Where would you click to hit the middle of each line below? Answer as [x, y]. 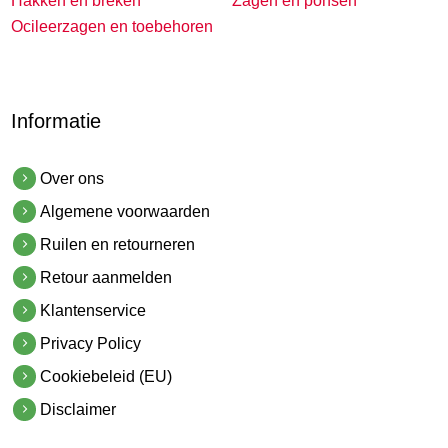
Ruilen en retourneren [118, 245]
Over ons [72, 179]
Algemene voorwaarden [125, 212]
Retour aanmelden [106, 278]
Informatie [56, 121]
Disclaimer [78, 410]
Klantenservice [93, 311]
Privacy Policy [91, 344]
